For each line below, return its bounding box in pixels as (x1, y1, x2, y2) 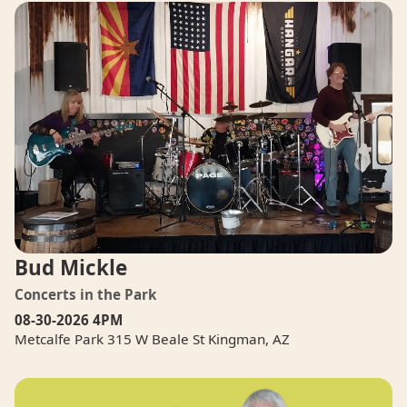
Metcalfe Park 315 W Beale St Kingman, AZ (15, 329, 290, 348)
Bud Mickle (15, 253, 127, 282)
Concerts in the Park (15, 284, 156, 303)
